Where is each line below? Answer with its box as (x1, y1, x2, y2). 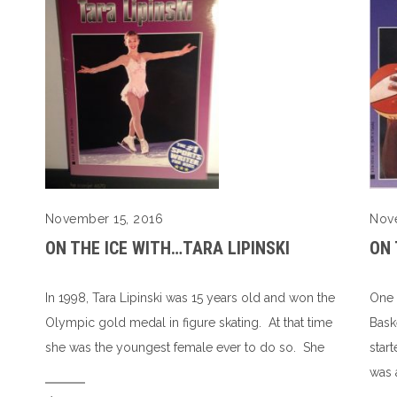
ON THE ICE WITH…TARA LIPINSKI (44, 237, 290, 260)
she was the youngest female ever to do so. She (44, 340, 324, 355)
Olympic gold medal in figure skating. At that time (44, 315, 332, 331)
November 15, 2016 (44, 212, 164, 227)
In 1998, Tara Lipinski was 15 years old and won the (44, 291, 335, 306)
